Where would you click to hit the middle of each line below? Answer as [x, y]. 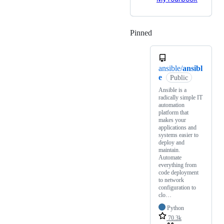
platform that [173, 112]
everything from [177, 165]
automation [171, 105]
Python [175, 208]
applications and [177, 127]
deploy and [171, 142]
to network [171, 180]
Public [179, 77]
